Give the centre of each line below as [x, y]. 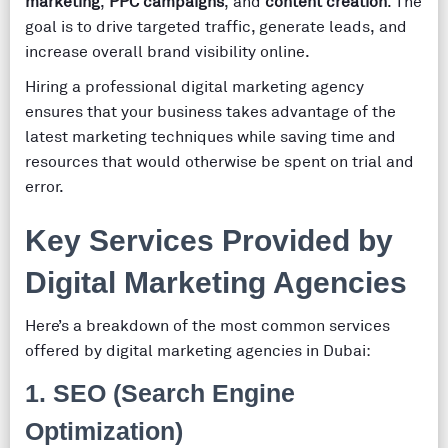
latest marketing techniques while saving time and [210, 137]
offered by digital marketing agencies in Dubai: [198, 351]
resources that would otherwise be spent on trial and [219, 162]
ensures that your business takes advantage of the [210, 112]
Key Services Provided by [209, 240]
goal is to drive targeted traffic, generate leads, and [216, 27]
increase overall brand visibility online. [167, 52]
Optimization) [104, 431]
